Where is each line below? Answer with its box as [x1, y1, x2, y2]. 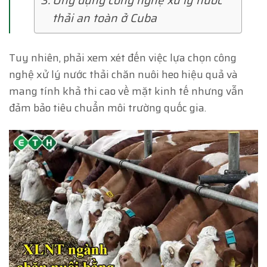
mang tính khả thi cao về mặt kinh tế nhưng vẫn [9, 83, 244, 100]
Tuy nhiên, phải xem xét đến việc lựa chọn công [9, 49, 237, 67]
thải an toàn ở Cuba [52, 9, 157, 27]
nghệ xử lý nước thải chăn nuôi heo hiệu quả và [9, 66, 238, 83]
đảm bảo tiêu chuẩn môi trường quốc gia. [9, 100, 206, 117]
